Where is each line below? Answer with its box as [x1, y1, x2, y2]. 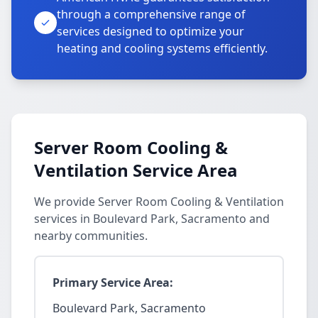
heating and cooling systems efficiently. [57, 40, 268, 56]
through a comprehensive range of [57, 6, 246, 22]
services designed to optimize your [57, 23, 244, 39]
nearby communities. [34, 228, 148, 243]
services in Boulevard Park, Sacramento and [34, 211, 270, 226]
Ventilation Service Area [34, 158, 238, 182]
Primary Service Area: [53, 275, 173, 290]
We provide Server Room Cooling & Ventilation [34, 194, 284, 209]
